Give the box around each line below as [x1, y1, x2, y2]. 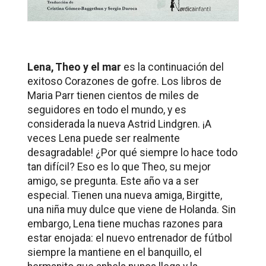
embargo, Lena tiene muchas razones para [27, 218, 223, 230]
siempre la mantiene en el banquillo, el [27, 246, 202, 259]
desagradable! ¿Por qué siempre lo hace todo [27, 147, 237, 159]
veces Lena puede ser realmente [27, 132, 180, 145]
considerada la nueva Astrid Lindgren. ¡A [27, 118, 211, 131]
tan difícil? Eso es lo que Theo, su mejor [27, 161, 211, 173]
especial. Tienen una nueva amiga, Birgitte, [27, 189, 222, 202]
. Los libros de [157, 75, 221, 88]
